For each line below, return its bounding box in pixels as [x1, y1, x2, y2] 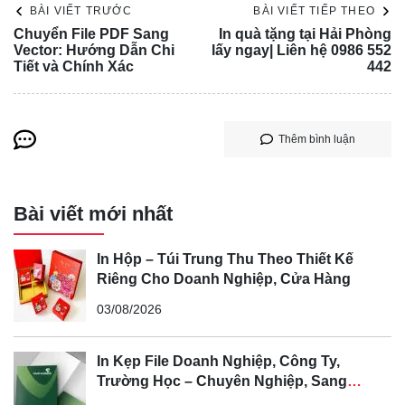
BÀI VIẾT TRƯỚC [30, 5, 132, 18]
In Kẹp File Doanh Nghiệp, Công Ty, [97, 353, 340, 369]
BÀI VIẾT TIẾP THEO [253, 5, 375, 18]
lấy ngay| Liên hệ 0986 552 [212, 42, 391, 59]
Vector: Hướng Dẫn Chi [14, 42, 174, 59]
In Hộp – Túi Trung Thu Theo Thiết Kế [97, 250, 353, 267]
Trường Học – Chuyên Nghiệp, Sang [97, 372, 347, 389]
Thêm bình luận [278, 133, 355, 146]
